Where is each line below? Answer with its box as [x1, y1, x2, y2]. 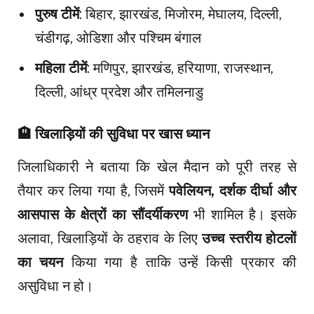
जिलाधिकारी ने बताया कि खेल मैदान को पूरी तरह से [18, 158, 296, 176]
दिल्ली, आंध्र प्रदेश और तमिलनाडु [35, 83, 203, 100]
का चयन [18, 254, 64, 271]
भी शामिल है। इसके [188, 206, 296, 224]
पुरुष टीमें [35, 6, 79, 23]
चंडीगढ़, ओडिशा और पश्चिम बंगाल [35, 29, 201, 47]
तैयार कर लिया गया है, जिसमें [18, 182, 169, 200]
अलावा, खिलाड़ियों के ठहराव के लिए [18, 230, 203, 247]
